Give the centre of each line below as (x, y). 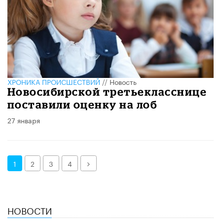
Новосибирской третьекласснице (107, 91)
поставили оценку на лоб (82, 104)
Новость (123, 81)
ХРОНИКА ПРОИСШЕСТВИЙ (54, 81)
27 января (24, 120)
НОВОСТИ (30, 209)
